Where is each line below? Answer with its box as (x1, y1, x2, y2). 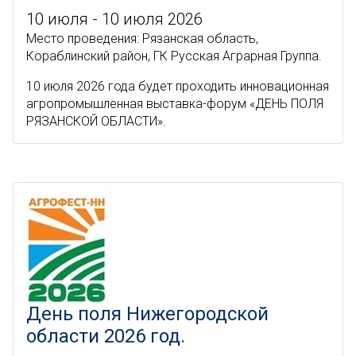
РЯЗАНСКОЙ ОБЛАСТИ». (26, 114, 166, 129)
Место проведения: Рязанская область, (26, 31, 258, 46)
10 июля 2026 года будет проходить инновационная (26, 79, 329, 94)
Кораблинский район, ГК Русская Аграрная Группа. (26, 48, 322, 64)
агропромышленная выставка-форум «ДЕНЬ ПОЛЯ (26, 96, 323, 111)
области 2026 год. (26, 325, 185, 347)
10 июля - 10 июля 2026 (26, 10, 203, 29)
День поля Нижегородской (26, 303, 269, 325)
